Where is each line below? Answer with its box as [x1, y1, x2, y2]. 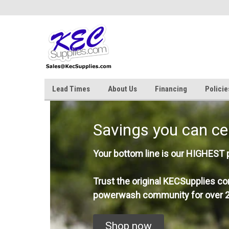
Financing [155, 84, 187, 94]
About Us [108, 84, 137, 94]
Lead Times [52, 84, 90, 94]
